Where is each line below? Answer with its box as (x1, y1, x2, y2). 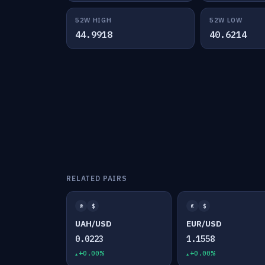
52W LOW (209, 16, 243, 24)
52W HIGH (75, 16, 112, 24)
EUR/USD (186, 218, 222, 229)
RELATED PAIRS (66, 174, 127, 183)
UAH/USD (75, 218, 112, 229)
